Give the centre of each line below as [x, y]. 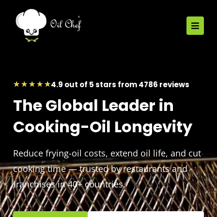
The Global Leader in [93, 105]
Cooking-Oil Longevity [102, 127]
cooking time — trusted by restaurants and [100, 169]
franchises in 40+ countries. [69, 184]
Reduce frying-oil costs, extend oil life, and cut [107, 153]
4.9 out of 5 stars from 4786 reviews [120, 85]
